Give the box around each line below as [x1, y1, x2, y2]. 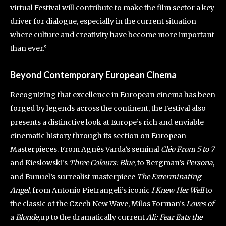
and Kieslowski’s [10, 158, 69, 167]
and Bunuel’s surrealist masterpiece [10, 172, 137, 181]
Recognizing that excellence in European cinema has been [10, 90, 215, 99]
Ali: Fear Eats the [146, 212, 202, 222]
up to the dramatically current [40, 212, 146, 222]
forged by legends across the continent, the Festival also [10, 103, 206, 113]
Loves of [186, 199, 214, 208]
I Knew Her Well [151, 185, 204, 195]
